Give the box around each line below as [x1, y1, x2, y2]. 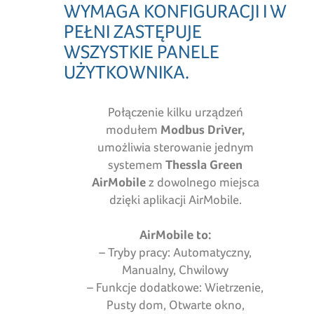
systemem [108, 157, 166, 172]
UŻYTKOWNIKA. [64, 61, 190, 83]
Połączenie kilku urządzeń [107, 104, 243, 120]
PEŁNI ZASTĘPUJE [64, 20, 203, 43]
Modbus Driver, [158, 122, 245, 137]
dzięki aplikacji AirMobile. [109, 192, 242, 207]
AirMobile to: [139, 227, 212, 243]
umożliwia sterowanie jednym [97, 139, 254, 155]
